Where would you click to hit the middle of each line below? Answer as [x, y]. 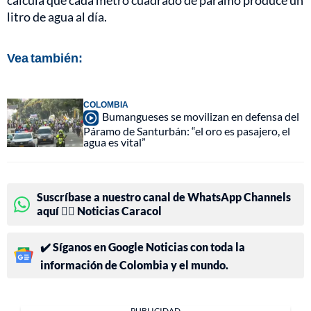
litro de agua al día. [57, 16]
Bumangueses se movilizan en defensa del [201, 116]
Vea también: [45, 57]
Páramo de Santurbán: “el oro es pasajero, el [187, 131]
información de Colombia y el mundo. [134, 264]
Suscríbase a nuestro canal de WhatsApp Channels [164, 196]
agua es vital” [115, 142]
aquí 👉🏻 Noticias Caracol [99, 210]
